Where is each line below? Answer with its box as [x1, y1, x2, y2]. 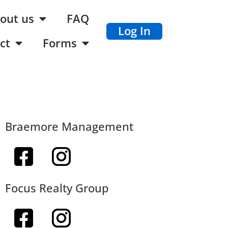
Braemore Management [5, 119, 133, 134]
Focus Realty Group [5, 180, 109, 195]
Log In [118, 23, 151, 39]
